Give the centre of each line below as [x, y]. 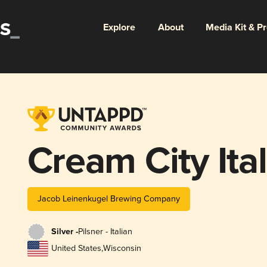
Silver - [64, 232]
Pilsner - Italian [105, 232]
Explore [119, 27]
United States [76, 249]
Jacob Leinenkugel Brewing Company [108, 198]
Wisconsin [122, 249]
